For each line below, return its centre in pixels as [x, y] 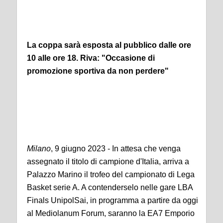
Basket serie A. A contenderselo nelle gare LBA [110, 188]
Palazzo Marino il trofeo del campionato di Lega [111, 175]
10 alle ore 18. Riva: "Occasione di [91, 58]
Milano [39, 149]
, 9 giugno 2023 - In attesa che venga [116, 149]
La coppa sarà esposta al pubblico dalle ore [109, 45]
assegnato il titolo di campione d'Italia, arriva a [108, 162]
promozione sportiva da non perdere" [100, 71]
